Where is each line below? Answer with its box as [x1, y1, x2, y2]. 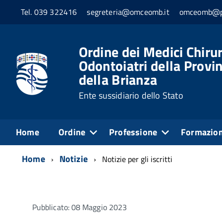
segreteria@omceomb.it [87, 6, 169, 18]
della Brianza [78, 68, 158, 90]
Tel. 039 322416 [21, 6, 77, 18]
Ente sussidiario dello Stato [78, 88, 183, 102]
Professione [109, 125, 158, 139]
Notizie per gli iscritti [102, 153, 172, 165]
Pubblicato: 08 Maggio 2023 [32, 201, 127, 213]
